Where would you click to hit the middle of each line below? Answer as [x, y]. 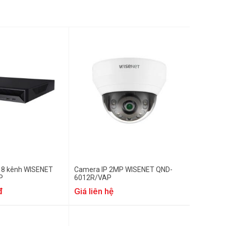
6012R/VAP [93, 178]
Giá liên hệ [94, 191]
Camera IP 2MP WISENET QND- [123, 169]
